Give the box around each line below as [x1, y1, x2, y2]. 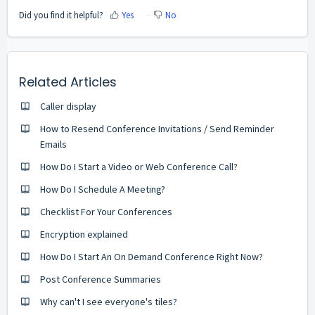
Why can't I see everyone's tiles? [40, 295, 177, 308]
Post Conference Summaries [40, 272, 161, 285]
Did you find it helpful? [19, 8, 103, 21]
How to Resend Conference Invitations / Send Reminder [40, 122, 274, 135]
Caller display [40, 99, 96, 112]
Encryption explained [40, 227, 128, 240]
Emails [40, 137, 67, 150]
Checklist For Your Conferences [40, 205, 172, 218]
